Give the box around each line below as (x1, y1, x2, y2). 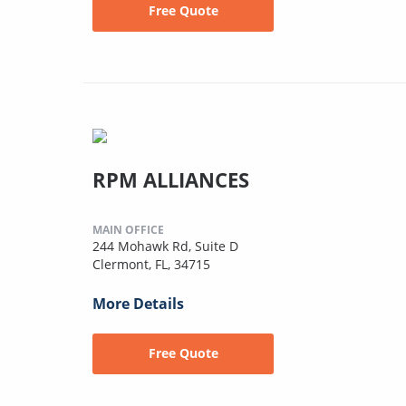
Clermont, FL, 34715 (92, 255, 210, 273)
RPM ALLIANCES (92, 165, 249, 193)
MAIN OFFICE (92, 221, 164, 237)
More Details (92, 293, 184, 314)
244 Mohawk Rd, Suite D (92, 237, 238, 255)
